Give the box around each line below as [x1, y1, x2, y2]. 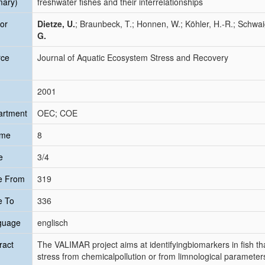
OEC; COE [37, 107, 77, 119]
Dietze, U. [37, 18, 75, 30]
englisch [37, 216, 68, 228]
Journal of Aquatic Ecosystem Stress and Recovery [37, 51, 228, 63]
